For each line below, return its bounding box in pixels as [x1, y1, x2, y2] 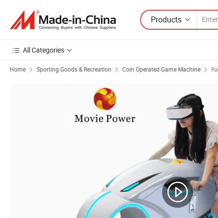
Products [151, 14, 182, 25]
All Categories [23, 45, 64, 54]
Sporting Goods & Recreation [36, 65, 111, 73]
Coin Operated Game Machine [122, 65, 200, 73]
